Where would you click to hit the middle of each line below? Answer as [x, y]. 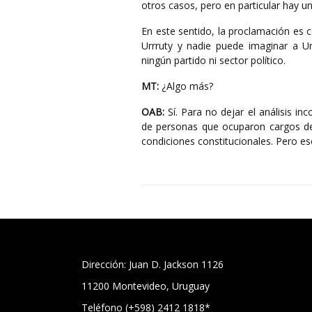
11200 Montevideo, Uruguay [146, 286]
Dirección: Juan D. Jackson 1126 [153, 264]
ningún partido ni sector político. [213, 60]
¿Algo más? [186, 86]
